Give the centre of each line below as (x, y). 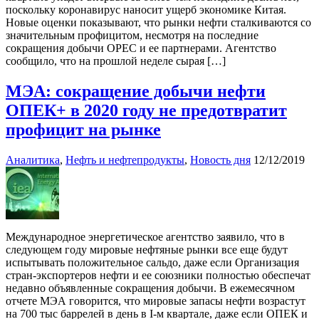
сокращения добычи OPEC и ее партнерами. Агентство (141, 48)
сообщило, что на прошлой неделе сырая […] (116, 61)
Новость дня (220, 159)
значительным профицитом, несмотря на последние (132, 36)
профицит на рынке (83, 129)
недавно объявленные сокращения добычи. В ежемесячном (150, 288)
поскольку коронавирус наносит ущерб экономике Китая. (146, 10)
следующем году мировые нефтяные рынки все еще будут (147, 249)
